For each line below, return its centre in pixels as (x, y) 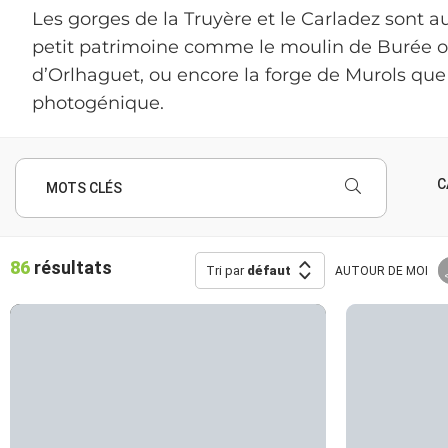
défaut (269, 271)
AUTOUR (361, 270)
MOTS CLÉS (84, 188)
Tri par (226, 271)
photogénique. (98, 103)
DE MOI (408, 270)
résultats (71, 268)
